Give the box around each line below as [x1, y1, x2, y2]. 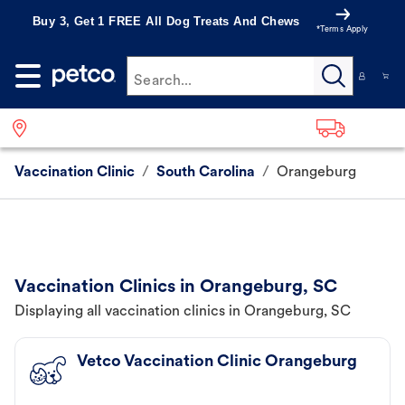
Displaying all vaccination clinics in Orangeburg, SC [14, 305, 351, 320]
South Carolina [156, 165, 255, 181]
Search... [134, 74, 193, 89]
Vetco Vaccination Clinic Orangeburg [77, 353, 357, 372]
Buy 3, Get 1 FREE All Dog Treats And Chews [33, 14, 300, 28]
